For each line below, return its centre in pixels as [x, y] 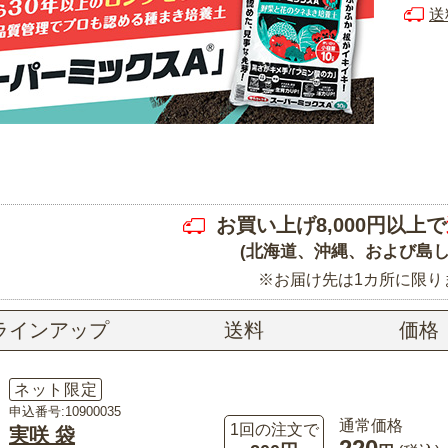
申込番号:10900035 [65, 411]
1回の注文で [274, 430]
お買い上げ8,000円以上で [330, 224]
